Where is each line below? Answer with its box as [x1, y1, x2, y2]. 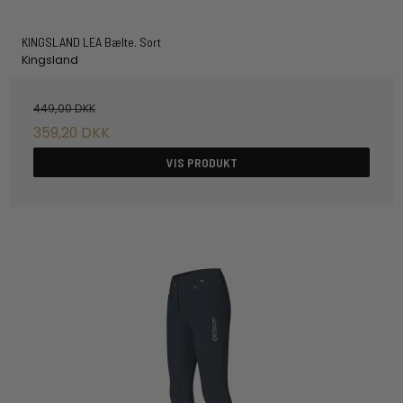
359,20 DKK [33, 121, 111, 143]
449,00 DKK [33, 100, 96, 116]
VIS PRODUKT [166, 155, 237, 171]
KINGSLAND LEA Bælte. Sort [21, 34, 161, 50]
